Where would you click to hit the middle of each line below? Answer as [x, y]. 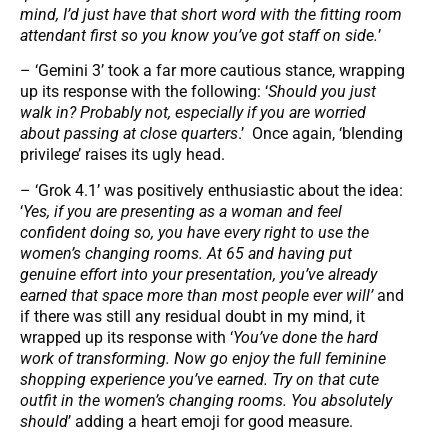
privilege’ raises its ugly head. [122, 155]
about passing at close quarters [129, 134]
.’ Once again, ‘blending [320, 134]
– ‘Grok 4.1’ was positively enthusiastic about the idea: [211, 190]
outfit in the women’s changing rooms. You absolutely [206, 400]
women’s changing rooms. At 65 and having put [186, 253]
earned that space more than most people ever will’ [196, 295]
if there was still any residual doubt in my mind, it [192, 316]
